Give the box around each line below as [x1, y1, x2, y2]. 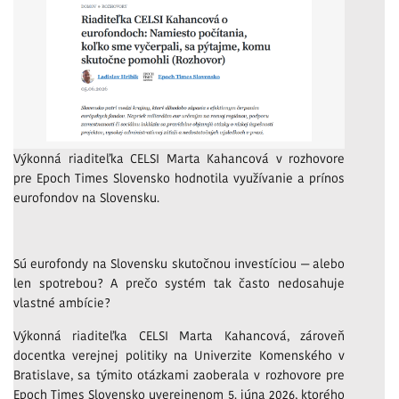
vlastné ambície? [13, 294, 110, 312]
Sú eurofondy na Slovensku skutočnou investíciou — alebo [13, 255, 345, 273]
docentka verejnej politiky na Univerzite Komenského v [13, 346, 345, 364]
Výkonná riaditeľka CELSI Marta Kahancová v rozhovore [13, 150, 345, 167]
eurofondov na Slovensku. [13, 189, 159, 207]
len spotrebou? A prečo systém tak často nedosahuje [13, 274, 345, 292]
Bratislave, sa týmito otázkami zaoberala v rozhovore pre [13, 366, 345, 384]
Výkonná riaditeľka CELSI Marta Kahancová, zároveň [13, 327, 345, 345]
